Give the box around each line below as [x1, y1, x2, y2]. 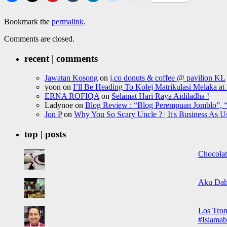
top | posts [24, 128, 66, 139]
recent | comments [24, 53, 98, 64]
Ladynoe [45, 101, 73, 110]
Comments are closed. [4, 34, 74, 43]
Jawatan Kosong [45, 73, 98, 83]
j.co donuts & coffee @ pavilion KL [110, 73, 225, 83]
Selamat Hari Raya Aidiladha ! [111, 92, 209, 101]
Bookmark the [4, 17, 52, 26]
